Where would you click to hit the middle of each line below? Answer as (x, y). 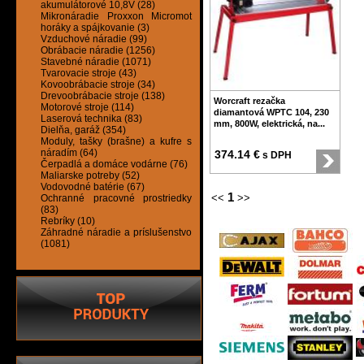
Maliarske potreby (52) (90, 176)
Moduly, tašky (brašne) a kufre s (116, 142)
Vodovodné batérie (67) (93, 187)
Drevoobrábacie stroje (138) (103, 96)
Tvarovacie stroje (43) (89, 74)
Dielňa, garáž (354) (83, 130)
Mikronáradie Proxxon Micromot (116, 17)
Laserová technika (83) (91, 119)
